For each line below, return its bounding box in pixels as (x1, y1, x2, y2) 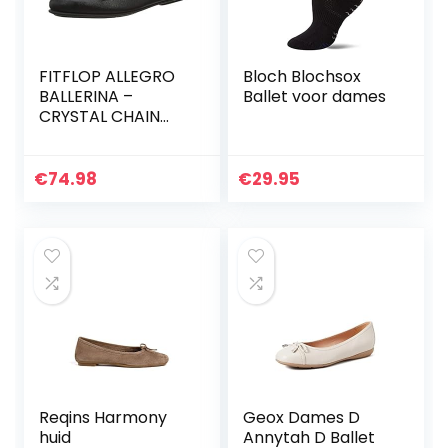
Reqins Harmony (39, 406, 168, 430)
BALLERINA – (39, 85, 134, 109)
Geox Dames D (243, 406, 361, 430)
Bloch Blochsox (243, 65, 362, 89)
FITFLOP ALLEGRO (39, 65, 176, 89)
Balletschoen (39, 145, 143, 169)
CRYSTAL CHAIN (39, 105, 161, 129)
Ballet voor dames (243, 85, 387, 109)
